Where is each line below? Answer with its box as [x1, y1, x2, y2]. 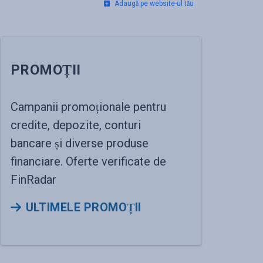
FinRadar [11, 173, 56, 187]
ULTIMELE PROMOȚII [25, 200, 141, 214]
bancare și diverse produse [11, 136, 149, 150]
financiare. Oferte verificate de [11, 154, 166, 168]
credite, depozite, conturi [11, 118, 141, 132]
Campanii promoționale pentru [11, 100, 166, 114]
